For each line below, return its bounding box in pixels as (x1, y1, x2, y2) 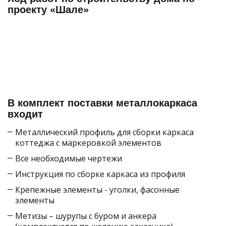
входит (8, 108, 43, 120)
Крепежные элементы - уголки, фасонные (15, 184, 180, 195)
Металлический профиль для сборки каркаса (15, 126, 194, 138)
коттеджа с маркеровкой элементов (15, 137, 161, 148)
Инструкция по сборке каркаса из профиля (15, 168, 185, 180)
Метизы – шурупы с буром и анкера (15, 210, 156, 221)
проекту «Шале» (8, 4, 89, 15)
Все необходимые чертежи (15, 152, 122, 164)
